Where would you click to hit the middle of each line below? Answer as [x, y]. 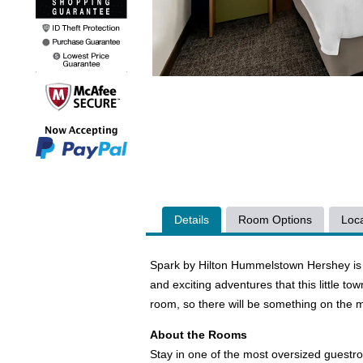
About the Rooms [199, 335]
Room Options [275, 220]
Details [192, 220]
